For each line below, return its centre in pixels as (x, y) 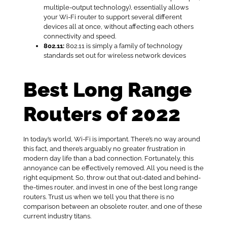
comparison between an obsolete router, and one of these (112, 206)
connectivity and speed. (80, 36)
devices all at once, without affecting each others (118, 27)
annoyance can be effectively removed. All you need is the (113, 168)
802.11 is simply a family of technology (124, 46)
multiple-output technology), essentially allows (116, 8)
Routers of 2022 (102, 113)
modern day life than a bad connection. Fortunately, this (108, 158)
